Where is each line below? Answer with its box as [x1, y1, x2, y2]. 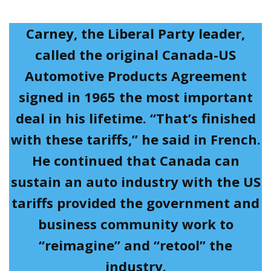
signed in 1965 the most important [18, 88, 253, 106]
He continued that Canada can [31, 151, 240, 170]
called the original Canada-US [35, 45, 236, 64]
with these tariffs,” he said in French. [10, 130, 261, 149]
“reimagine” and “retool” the [39, 236, 232, 255]
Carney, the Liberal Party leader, [26, 24, 245, 43]
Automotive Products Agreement [24, 67, 247, 85]
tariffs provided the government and [11, 194, 260, 212]
